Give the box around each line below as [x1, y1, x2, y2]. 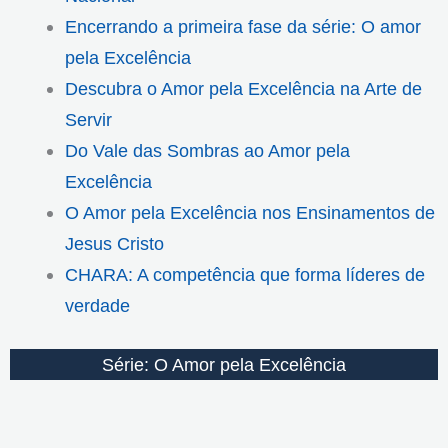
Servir [64, 109, 112, 131]
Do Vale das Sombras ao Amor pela [64, 140, 350, 162]
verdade [64, 295, 130, 317]
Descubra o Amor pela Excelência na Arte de [64, 78, 422, 100]
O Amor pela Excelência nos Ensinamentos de [64, 202, 435, 224]
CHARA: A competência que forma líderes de [64, 264, 425, 286]
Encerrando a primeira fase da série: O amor [64, 16, 421, 38]
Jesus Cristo [64, 233, 164, 255]
